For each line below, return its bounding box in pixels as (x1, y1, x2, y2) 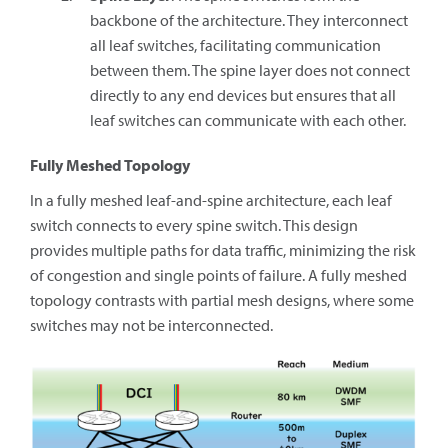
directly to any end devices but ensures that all (90, 85, 396, 105)
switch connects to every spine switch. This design (30, 215, 358, 235)
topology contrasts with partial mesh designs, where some (30, 290, 414, 310)
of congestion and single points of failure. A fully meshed (30, 265, 407, 285)
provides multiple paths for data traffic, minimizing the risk (30, 240, 416, 260)
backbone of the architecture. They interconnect (90, 10, 408, 30)
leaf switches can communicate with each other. (90, 110, 406, 130)
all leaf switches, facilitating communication (90, 35, 381, 55)
